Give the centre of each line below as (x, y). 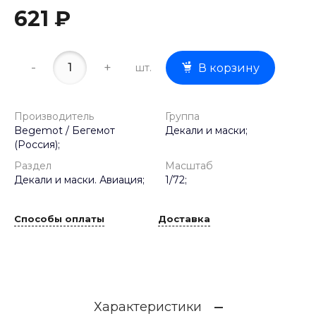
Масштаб (189, 166)
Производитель (54, 117)
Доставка (184, 218)
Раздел (33, 166)
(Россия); (37, 145)
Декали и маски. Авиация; (79, 180)
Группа (182, 117)
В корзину (229, 68)
